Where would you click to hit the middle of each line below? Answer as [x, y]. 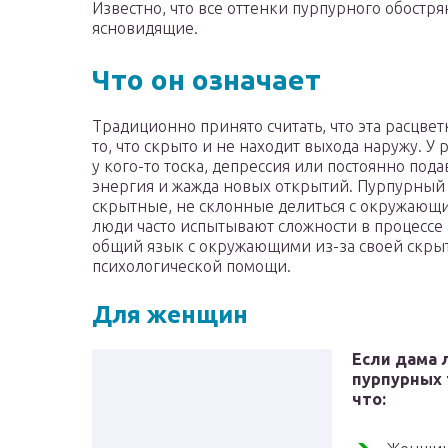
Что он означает [206, 80]
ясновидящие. [145, 28]
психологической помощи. [191, 266]
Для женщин [170, 315]
